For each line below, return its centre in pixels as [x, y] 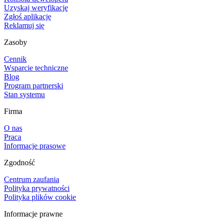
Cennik [15, 59]
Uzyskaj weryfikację [36, 7]
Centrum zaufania [32, 179]
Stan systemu [24, 94]
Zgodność [19, 162]
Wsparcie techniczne [36, 68]
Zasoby [16, 42]
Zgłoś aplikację [28, 16]
